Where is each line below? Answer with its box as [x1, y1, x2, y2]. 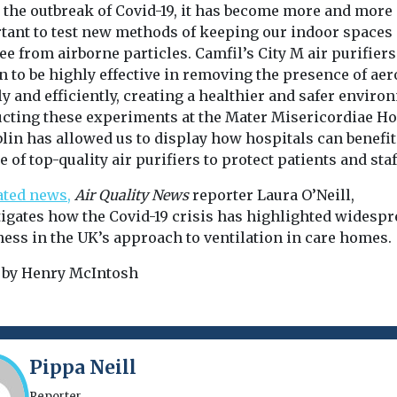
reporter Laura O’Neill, [189, 186, 354, 204]
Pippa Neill [28, 355, 136, 379]
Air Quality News [74, 186, 189, 204]
